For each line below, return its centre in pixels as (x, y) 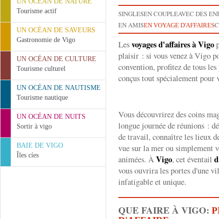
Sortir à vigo (34, 126)
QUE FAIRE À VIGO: (165, 210)
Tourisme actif (37, 11)
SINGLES (131, 14)
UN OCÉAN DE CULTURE (56, 59)
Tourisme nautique (42, 98)
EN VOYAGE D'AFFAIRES (179, 25)
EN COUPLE (161, 14)
